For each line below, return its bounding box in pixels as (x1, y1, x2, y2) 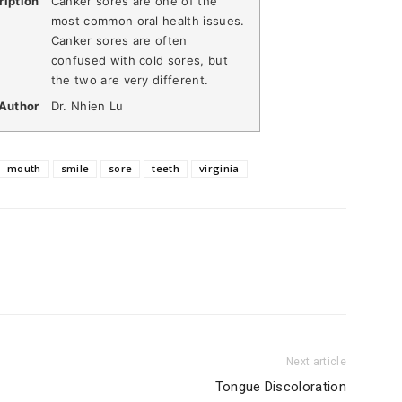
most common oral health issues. (50, 13, 245, 28)
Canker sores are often (50, 32, 188, 48)
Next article (286, 355, 346, 368)
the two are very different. (50, 72, 209, 87)
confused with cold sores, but (50, 52, 228, 67)
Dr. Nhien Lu (50, 99, 124, 114)
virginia (199, 162, 240, 175)
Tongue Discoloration (214, 379, 346, 395)
